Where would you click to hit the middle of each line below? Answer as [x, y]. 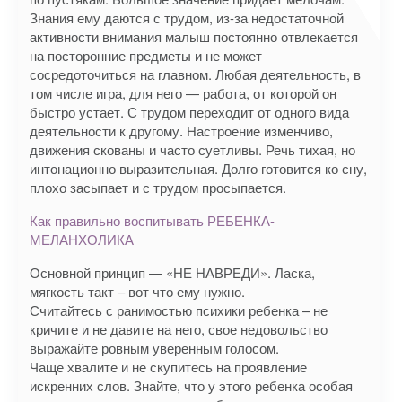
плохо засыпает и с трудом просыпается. [158, 187]
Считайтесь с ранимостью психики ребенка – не [179, 310]
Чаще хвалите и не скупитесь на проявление [168, 367]
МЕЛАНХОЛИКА [82, 239]
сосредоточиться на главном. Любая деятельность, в [195, 74]
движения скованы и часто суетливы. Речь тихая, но [192, 149]
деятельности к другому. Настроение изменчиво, [181, 131]
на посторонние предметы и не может [146, 55]
